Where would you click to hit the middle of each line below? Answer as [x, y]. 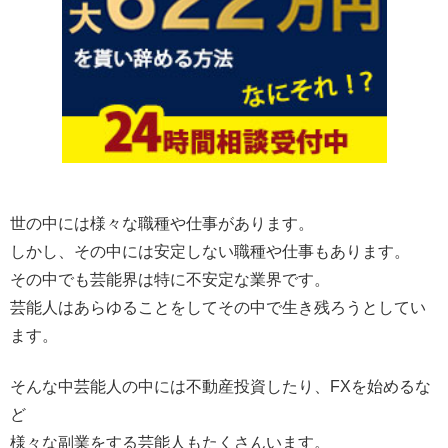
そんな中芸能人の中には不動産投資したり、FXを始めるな [220, 386]
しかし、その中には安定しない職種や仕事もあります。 [210, 252]
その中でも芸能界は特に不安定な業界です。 [170, 280]
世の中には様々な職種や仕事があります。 [162, 224]
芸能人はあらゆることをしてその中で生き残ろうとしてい [218, 308]
